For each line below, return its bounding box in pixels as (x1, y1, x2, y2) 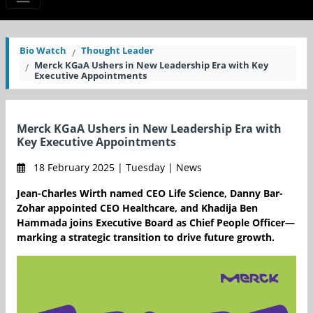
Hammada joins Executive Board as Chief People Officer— (17, 216, 295, 230)
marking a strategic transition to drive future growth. (17, 231, 275, 245)
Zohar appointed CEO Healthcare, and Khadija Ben (17, 201, 258, 215)
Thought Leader (81, 44, 154, 57)
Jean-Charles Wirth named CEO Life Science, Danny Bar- (17, 187, 283, 201)
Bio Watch (20, 44, 66, 57)
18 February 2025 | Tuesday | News (31, 161, 202, 175)
